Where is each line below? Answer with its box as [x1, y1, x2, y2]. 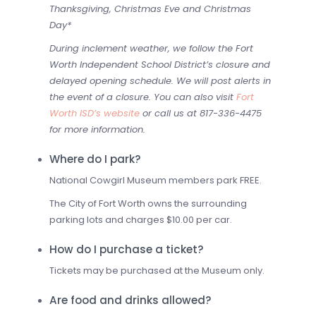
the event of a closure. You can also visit [49, 90, 236, 104]
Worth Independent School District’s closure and [49, 57, 270, 71]
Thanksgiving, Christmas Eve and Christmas [49, 1, 251, 16]
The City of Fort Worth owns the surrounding [49, 196, 247, 210]
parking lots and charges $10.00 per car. [49, 212, 232, 226]
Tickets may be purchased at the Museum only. [49, 263, 265, 277]
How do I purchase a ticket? [49, 241, 204, 257]
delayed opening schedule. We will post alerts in [49, 73, 271, 87]
